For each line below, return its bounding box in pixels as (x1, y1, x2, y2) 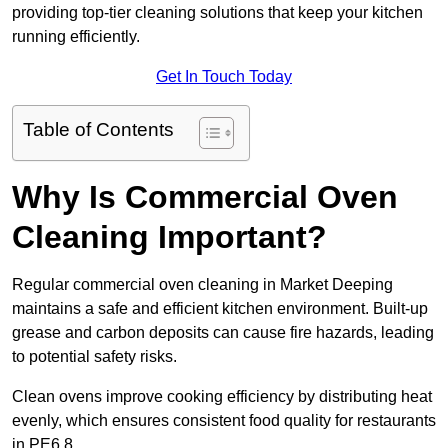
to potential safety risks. (12, 348, 177, 366)
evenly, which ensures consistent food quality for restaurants (12, 412, 436, 430)
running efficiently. (12, 28, 140, 46)
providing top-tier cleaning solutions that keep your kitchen (12, 4, 423, 22)
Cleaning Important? (12, 219, 327, 256)
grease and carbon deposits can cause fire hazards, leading (12, 324, 434, 342)
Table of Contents (23, 119, 174, 141)
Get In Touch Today (156, 68, 292, 86)
